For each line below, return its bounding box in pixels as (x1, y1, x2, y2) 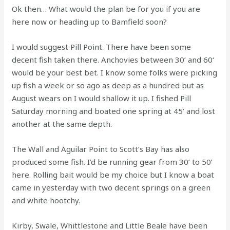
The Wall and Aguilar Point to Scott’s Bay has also (12, 144, 190, 154)
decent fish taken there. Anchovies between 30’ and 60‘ (12, 54, 215, 65)
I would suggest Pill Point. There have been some (12, 42, 191, 52)
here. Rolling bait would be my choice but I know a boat (12, 169, 215, 180)
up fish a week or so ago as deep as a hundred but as (12, 80, 204, 90)
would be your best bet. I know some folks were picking (12, 67, 218, 78)
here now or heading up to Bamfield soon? (12, 16, 167, 27)
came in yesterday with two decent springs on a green (12, 182, 211, 193)
